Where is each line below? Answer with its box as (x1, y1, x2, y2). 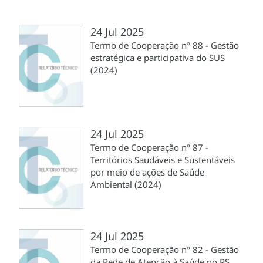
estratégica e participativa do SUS (90, 51, 225, 63)
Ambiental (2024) (90, 178, 161, 190)
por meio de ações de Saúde (90, 166, 204, 178)
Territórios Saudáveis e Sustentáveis (90, 153, 235, 166)
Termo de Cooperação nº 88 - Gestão (90, 39, 239, 51)
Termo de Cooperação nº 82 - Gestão (90, 243, 239, 255)
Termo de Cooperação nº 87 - (90, 141, 208, 153)
